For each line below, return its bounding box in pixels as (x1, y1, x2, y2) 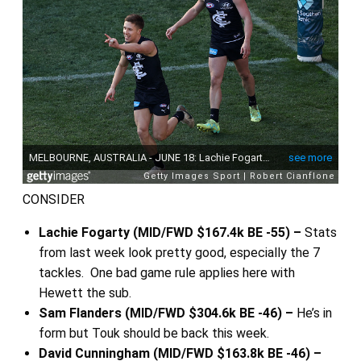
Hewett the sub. (38, 285, 131, 301)
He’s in (296, 305, 332, 322)
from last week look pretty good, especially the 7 (38, 245, 320, 261)
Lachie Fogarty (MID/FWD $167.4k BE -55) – (38, 225, 305, 241)
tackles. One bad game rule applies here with (38, 265, 295, 281)
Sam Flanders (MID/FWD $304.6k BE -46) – (38, 305, 297, 322)
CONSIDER (22, 192, 85, 208)
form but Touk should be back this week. (38, 326, 269, 342)
